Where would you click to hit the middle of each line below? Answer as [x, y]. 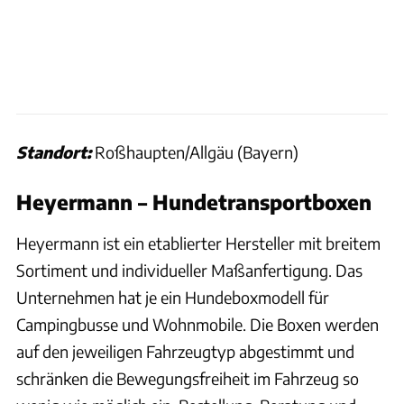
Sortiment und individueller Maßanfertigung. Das [189, 270]
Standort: [54, 151]
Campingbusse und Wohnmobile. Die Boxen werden [197, 324]
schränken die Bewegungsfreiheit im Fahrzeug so [188, 378]
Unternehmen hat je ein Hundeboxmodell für [173, 297]
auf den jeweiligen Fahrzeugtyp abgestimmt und [185, 351]
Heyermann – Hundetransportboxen [194, 202]
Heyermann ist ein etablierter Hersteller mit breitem [198, 243]
